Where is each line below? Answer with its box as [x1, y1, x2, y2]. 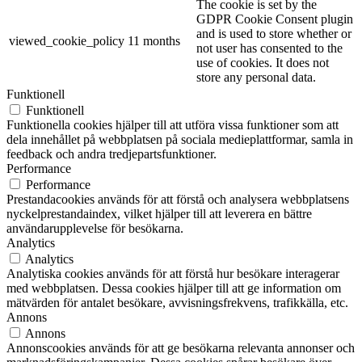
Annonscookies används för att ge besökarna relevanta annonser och [6, 340, 355, 355]
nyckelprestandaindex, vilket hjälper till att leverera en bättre [6, 206, 312, 221]
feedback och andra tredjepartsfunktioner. [6, 146, 217, 161]
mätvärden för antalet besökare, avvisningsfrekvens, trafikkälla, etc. [6, 295, 348, 309]
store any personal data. [196, 69, 316, 84]
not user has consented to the [196, 40, 343, 55]
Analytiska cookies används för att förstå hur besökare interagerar [6, 266, 339, 280]
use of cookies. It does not [196, 55, 329, 69]
